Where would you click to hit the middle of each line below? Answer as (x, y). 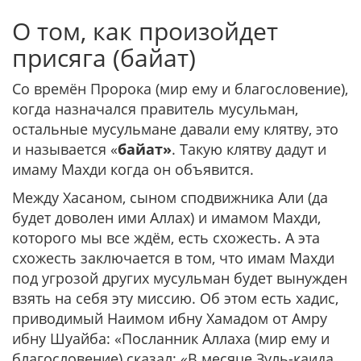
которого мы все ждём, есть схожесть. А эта (166, 238)
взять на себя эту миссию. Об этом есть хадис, (175, 298)
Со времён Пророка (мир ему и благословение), (180, 89)
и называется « (65, 149)
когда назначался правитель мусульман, (155, 109)
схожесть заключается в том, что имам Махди (173, 258)
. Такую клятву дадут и (249, 149)
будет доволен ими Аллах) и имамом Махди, (166, 218)
